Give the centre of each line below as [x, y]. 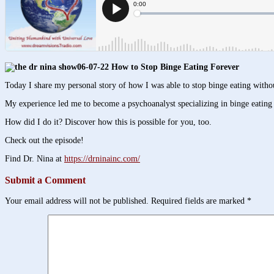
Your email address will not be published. [77, 201]
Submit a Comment [45, 180]
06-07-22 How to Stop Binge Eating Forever [158, 67]
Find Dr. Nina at [35, 159]
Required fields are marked [199, 201]
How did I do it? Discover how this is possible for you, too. [108, 122]
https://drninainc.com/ [102, 159]
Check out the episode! [44, 141]
